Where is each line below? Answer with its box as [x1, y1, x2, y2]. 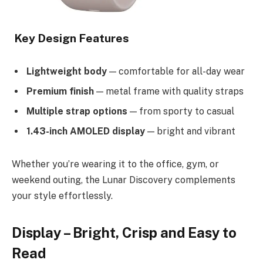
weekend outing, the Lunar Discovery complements [12, 174, 235, 186]
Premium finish [26, 85, 94, 97]
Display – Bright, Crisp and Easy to [12, 224, 237, 241]
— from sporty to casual [127, 105, 234, 117]
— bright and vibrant [145, 125, 235, 137]
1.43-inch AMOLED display [26, 125, 145, 137]
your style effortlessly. [12, 190, 113, 201]
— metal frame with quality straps [94, 85, 244, 97]
